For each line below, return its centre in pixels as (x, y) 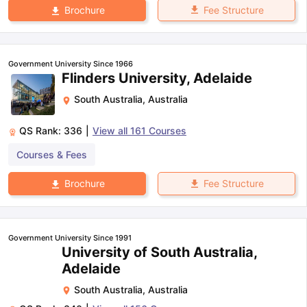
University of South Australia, (159, 252)
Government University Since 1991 (70, 237)
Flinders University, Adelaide (157, 78)
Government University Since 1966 (71, 64)
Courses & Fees (52, 155)
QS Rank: (41, 131)
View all (111, 131)
